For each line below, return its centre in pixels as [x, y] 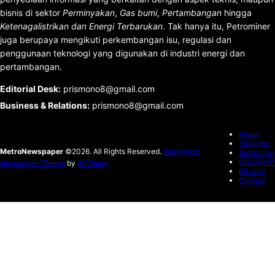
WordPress [181, 151]
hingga [237, 13]
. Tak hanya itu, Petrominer [216, 26]
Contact [253, 180]
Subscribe [256, 153]
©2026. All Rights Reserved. [113, 151]
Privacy [252, 171]
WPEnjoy [93, 163]
